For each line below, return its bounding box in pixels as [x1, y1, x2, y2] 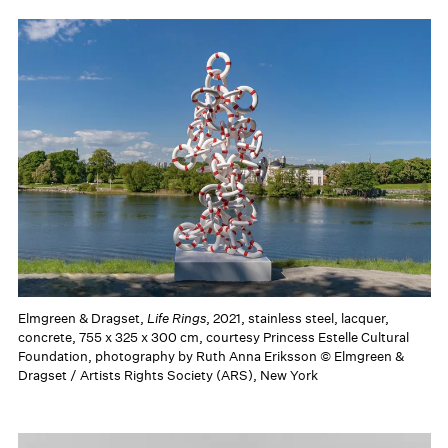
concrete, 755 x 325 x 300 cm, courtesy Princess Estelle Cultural [17, 328, 409, 346]
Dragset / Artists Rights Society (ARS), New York [17, 366, 318, 384]
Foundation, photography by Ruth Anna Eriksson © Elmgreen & [17, 347, 404, 365]
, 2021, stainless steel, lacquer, [205, 309, 389, 327]
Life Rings [146, 309, 206, 327]
